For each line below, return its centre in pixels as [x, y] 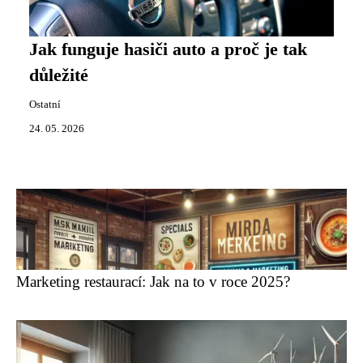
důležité [59, 75]
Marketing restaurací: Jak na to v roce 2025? [153, 282]
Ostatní [45, 105]
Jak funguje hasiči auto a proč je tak [168, 49]
